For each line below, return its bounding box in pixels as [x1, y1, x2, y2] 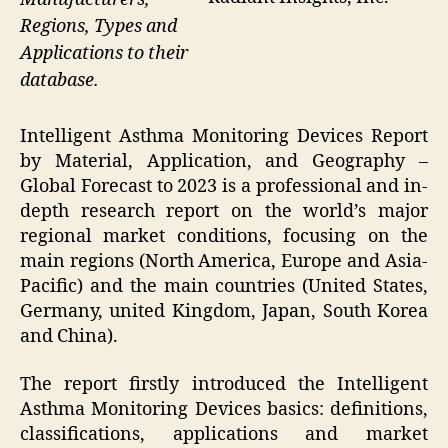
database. [20, 68, 99, 92]
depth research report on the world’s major [20, 200, 428, 224]
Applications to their [20, 41, 188, 65]
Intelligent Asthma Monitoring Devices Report [20, 125, 428, 149]
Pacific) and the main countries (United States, [20, 275, 428, 299]
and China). [20, 325, 118, 349]
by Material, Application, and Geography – [20, 150, 428, 174]
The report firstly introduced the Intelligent [20, 372, 428, 396]
